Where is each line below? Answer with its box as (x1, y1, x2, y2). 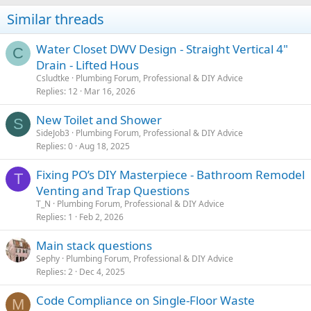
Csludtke (36, 72, 69, 85)
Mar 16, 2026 (84, 85, 135, 98)
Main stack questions (36, 237, 152, 254)
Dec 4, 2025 (79, 266, 125, 278)
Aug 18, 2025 (79, 140, 130, 153)
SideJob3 (36, 127, 69, 140)
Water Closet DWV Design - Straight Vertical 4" (36, 41, 288, 58)
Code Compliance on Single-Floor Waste (36, 292, 255, 309)
